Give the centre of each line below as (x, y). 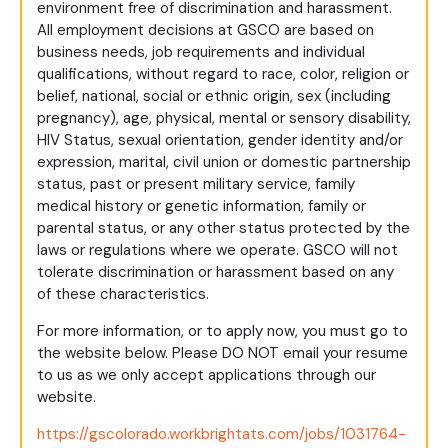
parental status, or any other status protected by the (223, 228)
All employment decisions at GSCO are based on (205, 30)
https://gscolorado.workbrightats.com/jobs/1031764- (221, 434)
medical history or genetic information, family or (201, 206)
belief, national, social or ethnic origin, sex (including (214, 96)
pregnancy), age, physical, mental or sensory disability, (224, 118)
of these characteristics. (123, 294)
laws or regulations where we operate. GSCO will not (217, 250)
